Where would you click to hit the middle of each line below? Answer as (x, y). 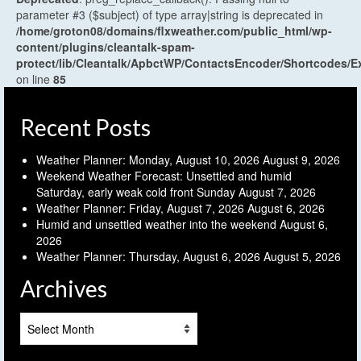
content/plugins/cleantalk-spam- (106, 46)
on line (35, 79)
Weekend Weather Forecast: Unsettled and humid (164, 175)
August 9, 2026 (301, 159)
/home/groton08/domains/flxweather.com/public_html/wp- (174, 30)
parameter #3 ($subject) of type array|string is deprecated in (170, 14)
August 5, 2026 (302, 256)
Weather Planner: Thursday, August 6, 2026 (148, 256)
